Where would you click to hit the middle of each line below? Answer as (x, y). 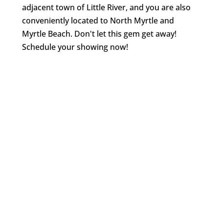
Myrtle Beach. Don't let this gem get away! (99, 34)
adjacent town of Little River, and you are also (106, 7)
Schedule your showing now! (75, 47)
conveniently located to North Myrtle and (98, 21)
